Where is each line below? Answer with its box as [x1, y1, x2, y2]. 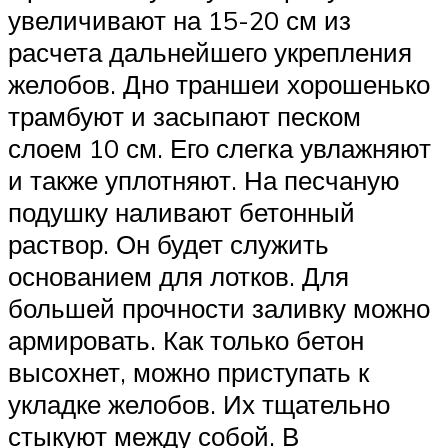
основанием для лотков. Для [8, 260, 349, 293]
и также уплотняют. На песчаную [8, 164, 400, 197]
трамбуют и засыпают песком [8, 100, 361, 133]
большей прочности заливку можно [8, 292, 430, 325]
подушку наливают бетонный [8, 196, 355, 229]
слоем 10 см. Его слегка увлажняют [8, 132, 431, 165]
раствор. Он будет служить [8, 228, 329, 261]
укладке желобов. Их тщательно [8, 388, 390, 421]
